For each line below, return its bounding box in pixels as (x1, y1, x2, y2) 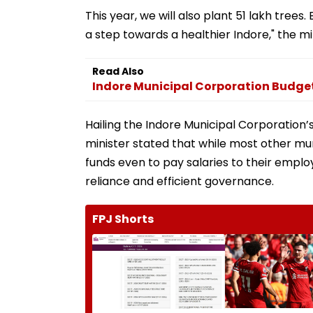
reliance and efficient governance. (85, 173, 274, 189)
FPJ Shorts (92, 210, 154, 227)
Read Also (92, 64, 144, 78)
